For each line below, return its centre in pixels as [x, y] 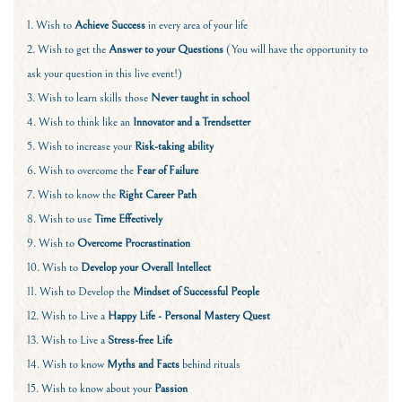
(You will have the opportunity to [296, 49]
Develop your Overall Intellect [146, 267]
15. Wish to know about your [91, 388]
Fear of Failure [167, 170]
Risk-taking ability [174, 146]
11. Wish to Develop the [80, 291]
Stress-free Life [140, 340]
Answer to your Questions [166, 49]
